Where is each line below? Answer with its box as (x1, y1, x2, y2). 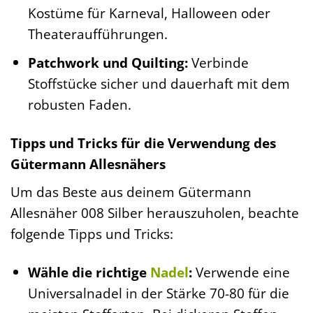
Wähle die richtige (27, 262, 150, 282)
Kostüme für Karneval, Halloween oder (27, 3, 270, 22)
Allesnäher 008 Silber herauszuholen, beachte (10, 203, 299, 222)
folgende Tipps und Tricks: (10, 224, 173, 243)
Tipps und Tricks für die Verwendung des (10, 133, 276, 153)
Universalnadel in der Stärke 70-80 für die (27, 283, 289, 303)
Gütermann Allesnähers (10, 154, 166, 174)
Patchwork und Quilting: (27, 53, 188, 73)
